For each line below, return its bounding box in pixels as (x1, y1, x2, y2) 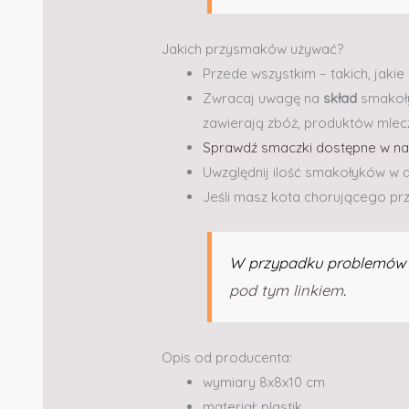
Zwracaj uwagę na (203, 89, 324, 107)
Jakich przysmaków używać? (162, 39, 344, 58)
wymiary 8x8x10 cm (203, 373, 326, 392)
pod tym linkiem (229, 280, 344, 300)
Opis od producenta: (162, 349, 293, 367)
